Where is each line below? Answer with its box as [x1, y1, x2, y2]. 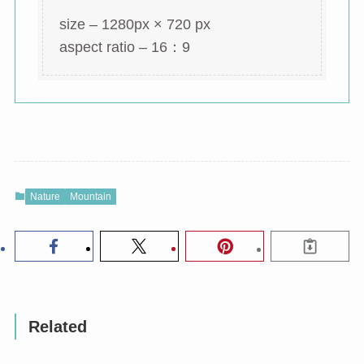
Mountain [69, 190, 111, 202]
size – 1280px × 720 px [58, 15, 210, 32]
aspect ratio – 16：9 [58, 38, 190, 55]
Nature [29, 190, 60, 202]
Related [28, 318, 88, 336]
